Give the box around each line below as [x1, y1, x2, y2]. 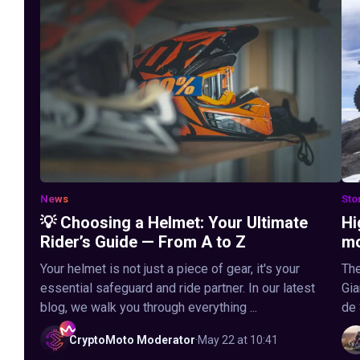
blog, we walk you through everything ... [40, 299, 257, 315]
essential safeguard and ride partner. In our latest [40, 280, 315, 296]
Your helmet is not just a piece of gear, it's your [40, 260, 300, 276]
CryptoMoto [69, 333, 134, 346]
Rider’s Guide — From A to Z [40, 231, 246, 252]
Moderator [137, 333, 195, 346]
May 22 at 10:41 [198, 333, 278, 346]
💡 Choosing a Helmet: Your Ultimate [40, 212, 308, 232]
